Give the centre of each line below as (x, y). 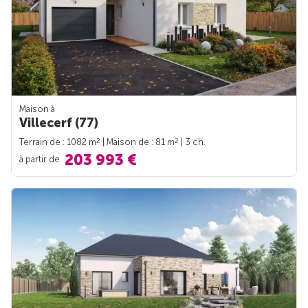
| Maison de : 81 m (137, 142)
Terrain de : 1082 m (58, 142)
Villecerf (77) (59, 123)
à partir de (41, 159)
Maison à (37, 109)
